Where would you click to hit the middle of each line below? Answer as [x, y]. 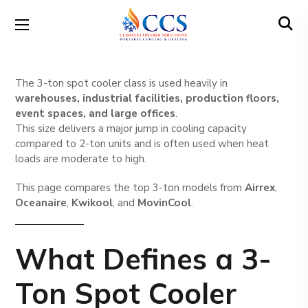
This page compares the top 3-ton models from [130, 188]
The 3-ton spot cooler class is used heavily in [122, 83]
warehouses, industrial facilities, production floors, [147, 98]
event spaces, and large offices [96, 113]
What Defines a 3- [144, 259]
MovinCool [165, 203]
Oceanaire [41, 203]
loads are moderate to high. [81, 159]
